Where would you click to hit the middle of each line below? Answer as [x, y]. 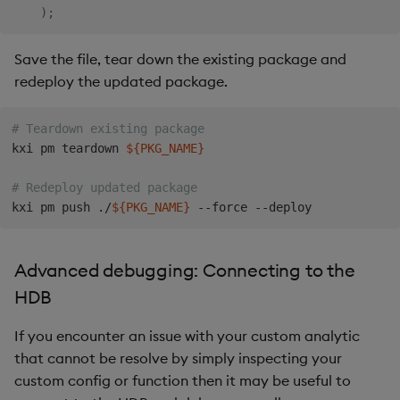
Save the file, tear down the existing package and [180, 59]
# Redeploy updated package [104, 188]
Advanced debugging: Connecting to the [185, 270]
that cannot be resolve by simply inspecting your [178, 358]
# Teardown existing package [108, 129]
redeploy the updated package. [121, 82]
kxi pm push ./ [61, 208]
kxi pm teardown [68, 149]
